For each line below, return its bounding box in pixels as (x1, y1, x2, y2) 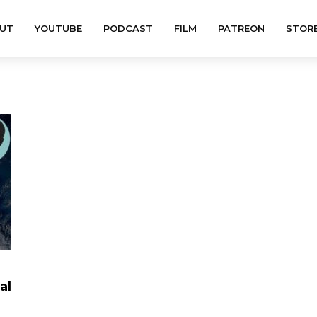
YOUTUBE (34, 23, 82, 34)
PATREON (217, 23, 265, 34)
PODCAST (103, 23, 153, 34)
